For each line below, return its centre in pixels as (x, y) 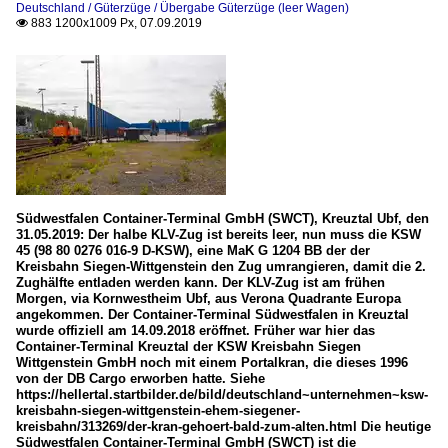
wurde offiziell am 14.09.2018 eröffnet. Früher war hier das (195, 331)
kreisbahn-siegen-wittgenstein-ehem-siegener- (158, 411)
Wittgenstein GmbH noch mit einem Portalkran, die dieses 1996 (212, 363)
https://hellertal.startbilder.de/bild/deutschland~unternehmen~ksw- (222, 395)
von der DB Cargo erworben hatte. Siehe (140, 379)
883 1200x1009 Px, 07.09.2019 (115, 23)
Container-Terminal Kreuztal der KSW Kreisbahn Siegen (188, 347)
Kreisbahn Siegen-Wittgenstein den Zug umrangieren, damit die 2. (221, 267)
